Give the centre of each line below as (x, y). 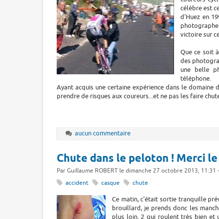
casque (110, 183)
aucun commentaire (103, 133)
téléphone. (196, 78)
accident (77, 183)
